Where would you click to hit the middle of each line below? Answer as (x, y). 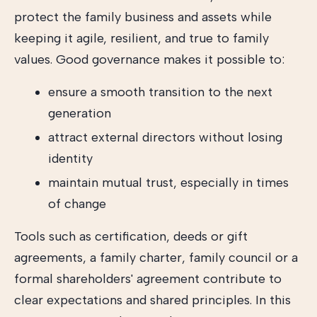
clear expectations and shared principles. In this (152, 300)
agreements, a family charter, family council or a (156, 258)
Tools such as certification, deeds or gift (131, 236)
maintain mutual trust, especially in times (168, 183)
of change (77, 204)
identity (70, 158)
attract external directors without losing (165, 137)
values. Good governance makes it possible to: (149, 59)
